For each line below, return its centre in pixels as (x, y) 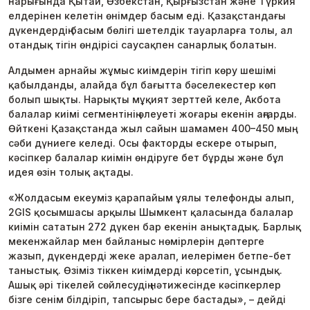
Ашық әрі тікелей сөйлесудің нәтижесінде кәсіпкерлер (145, 285)
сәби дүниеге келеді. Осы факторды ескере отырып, (143, 143)
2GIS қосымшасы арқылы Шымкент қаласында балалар (151, 212)
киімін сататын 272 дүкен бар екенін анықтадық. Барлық (155, 227)
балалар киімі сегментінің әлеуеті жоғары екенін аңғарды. (153, 114)
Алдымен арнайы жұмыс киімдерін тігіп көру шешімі (142, 70)
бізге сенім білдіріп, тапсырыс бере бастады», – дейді (147, 299)
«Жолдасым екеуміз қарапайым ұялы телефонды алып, (151, 198)
